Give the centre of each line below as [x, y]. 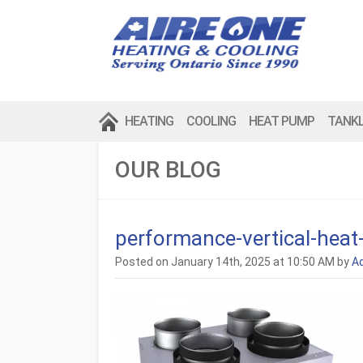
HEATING [149, 121]
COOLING [211, 121]
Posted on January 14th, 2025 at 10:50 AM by [233, 262]
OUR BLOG [168, 170]
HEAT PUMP [282, 121]
